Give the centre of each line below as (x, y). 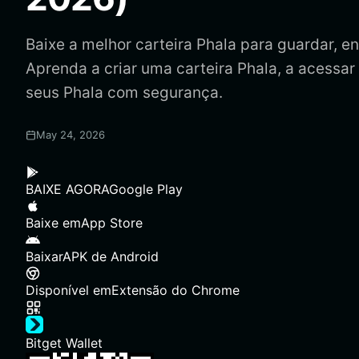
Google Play (146, 189)
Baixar (44, 256)
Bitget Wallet (64, 343)
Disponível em (69, 290)
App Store (112, 223)
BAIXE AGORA (67, 189)
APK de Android (111, 256)
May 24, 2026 (71, 135)
